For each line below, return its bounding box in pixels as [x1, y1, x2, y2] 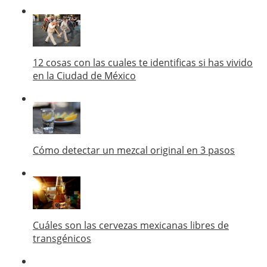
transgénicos [33, 231, 91, 245]
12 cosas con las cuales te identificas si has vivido [33, 55, 253, 69]
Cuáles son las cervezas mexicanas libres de [33, 218, 229, 232]
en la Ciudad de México [33, 69, 136, 82]
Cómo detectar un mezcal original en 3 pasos [33, 144, 235, 157]
